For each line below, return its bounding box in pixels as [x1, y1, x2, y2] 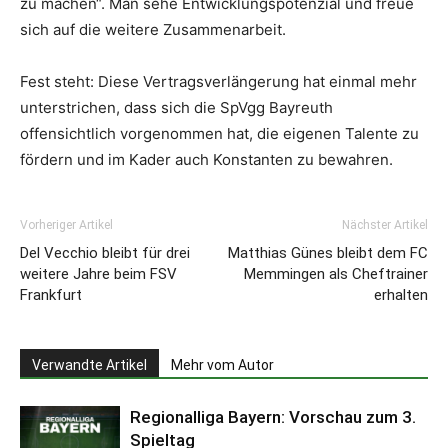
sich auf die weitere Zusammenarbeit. [20, 20, 286, 39]
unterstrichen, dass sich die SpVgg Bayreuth [20, 98, 333, 117]
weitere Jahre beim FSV [20, 265, 177, 283]
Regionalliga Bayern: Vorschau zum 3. [130, 407, 416, 427]
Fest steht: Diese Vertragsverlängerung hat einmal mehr [20, 72, 417, 91]
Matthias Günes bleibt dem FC [228, 244, 428, 262]
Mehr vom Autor [171, 357, 274, 373]
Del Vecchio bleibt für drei [20, 244, 190, 262]
